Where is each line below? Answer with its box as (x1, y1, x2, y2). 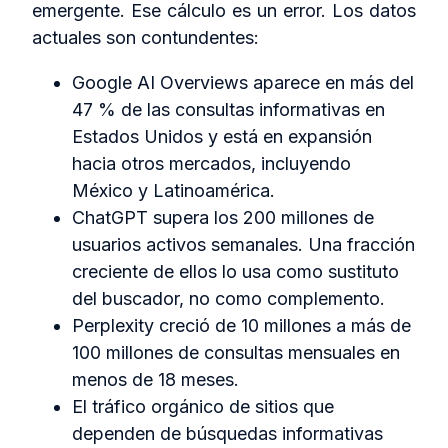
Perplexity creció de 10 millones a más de (72, 315, 411, 337)
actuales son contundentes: (32, 27, 259, 49)
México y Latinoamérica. (72, 180, 275, 202)
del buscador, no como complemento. (72, 288, 385, 310)
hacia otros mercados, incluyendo (72, 153, 351, 175)
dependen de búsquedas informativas (72, 423, 383, 445)
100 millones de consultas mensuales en (72, 342, 400, 364)
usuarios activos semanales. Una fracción (72, 234, 415, 256)
